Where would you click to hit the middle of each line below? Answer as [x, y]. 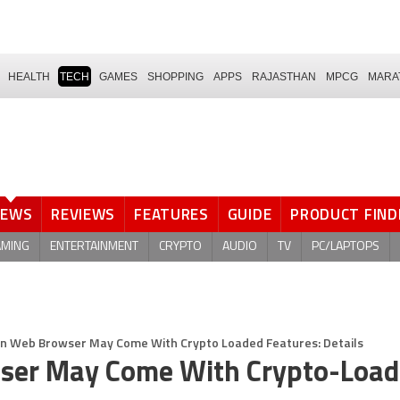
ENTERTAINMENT [94, 246]
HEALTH [29, 76]
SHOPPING [175, 76]
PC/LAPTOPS [346, 246]
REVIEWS [83, 214]
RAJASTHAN [284, 76]
